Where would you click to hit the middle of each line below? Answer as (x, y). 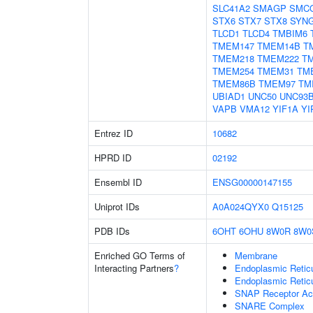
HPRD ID (113, 158)
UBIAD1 (229, 96)
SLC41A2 (231, 8)
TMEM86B (234, 83)
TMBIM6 (290, 33)
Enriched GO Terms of (140, 255)
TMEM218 (233, 58)
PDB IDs (112, 231)
